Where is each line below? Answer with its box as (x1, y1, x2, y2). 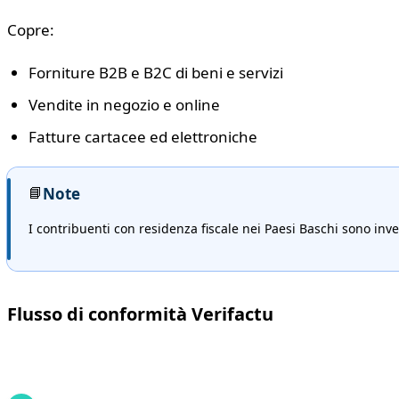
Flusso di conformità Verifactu (7, 302, 273, 326)
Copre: (7, 20, 54, 40)
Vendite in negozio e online (28, 94, 220, 115)
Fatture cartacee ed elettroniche (28, 126, 257, 147)
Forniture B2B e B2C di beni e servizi (28, 62, 283, 83)
